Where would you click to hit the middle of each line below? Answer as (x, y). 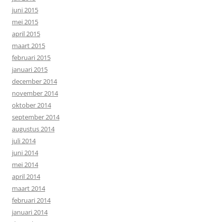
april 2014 (26, 176)
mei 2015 (25, 22)
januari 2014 (30, 212)
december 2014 (34, 81)
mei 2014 (25, 164)
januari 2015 (30, 69)
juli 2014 (24, 140)
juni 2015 (25, 10)
